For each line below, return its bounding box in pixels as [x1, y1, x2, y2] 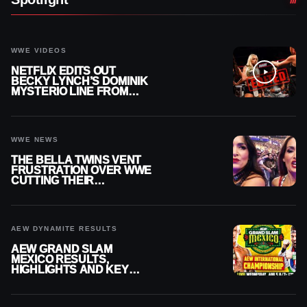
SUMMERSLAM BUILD [11, 185, 126, 197]
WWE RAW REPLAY [11, 96, 113, 108]
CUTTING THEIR [11, 175, 95, 186]
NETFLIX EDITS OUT [11, 65, 116, 77]
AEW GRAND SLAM [11, 243, 112, 255]
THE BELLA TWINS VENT [11, 154, 141, 166]
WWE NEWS [11, 136, 59, 143]
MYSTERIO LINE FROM [11, 86, 128, 97]
